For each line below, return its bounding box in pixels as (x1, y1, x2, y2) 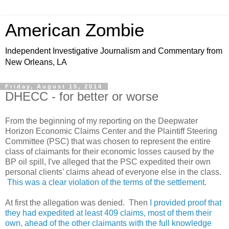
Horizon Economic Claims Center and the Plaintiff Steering (5, 126, 217, 135)
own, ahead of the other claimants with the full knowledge (5, 218, 212, 227)
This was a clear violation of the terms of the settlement (7, 177, 204, 187)
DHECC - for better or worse (5, 89, 158, 103)
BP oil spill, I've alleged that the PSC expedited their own (5, 157, 211, 166)
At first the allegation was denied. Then (5, 198, 150, 207)
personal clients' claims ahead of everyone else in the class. (5, 167, 221, 176)
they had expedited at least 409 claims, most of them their (5, 208, 212, 217)
